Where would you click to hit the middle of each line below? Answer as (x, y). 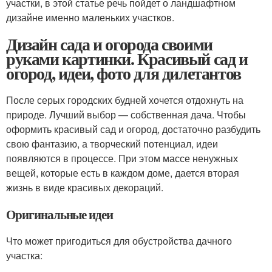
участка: (24, 255)
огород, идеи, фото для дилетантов (124, 73)
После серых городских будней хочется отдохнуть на (125, 100)
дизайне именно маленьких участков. (90, 17)
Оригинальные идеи (60, 214)
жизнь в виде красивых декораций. (85, 187)
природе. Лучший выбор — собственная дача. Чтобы (126, 114)
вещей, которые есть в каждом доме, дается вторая (123, 173)
